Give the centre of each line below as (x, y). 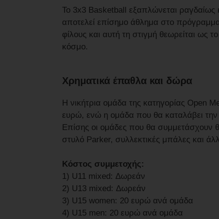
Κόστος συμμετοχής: (103, 164)
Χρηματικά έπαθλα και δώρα (129, 80)
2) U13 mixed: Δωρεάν (104, 188)
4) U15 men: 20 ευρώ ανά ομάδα (122, 213)
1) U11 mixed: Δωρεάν (104, 176)
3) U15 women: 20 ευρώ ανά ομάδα (128, 200)
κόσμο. (75, 47)
